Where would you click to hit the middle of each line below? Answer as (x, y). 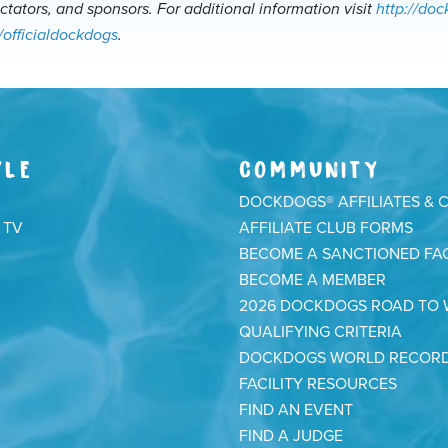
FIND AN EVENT (296, 410)
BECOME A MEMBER (312, 280)
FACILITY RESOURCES (318, 384)
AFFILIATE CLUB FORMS (326, 228)
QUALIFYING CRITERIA (320, 332)
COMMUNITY (309, 166)
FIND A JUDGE (291, 436)
